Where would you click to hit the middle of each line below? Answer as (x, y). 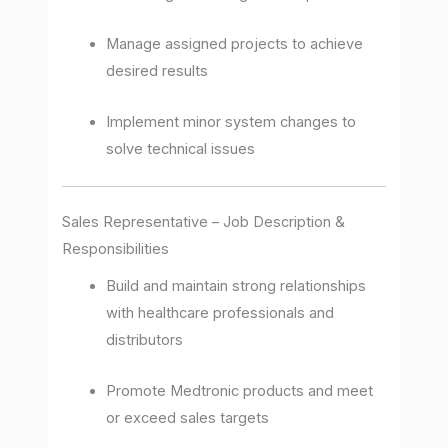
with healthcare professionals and (220, 313)
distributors (145, 340)
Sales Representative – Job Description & (204, 221)
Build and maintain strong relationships (236, 286)
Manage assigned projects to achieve (235, 44)
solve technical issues (181, 148)
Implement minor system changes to (231, 121)
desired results (157, 71)
